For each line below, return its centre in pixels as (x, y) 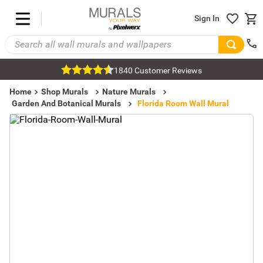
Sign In (207, 18)
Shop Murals (65, 92)
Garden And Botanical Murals (66, 103)
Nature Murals (129, 92)
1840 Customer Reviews (158, 70)
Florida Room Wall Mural (183, 103)
